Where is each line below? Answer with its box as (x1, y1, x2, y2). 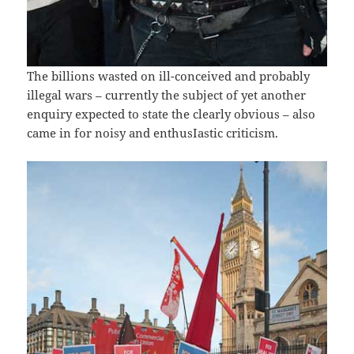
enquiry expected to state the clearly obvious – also (27, 105, 316, 122)
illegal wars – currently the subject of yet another (27, 86, 307, 103)
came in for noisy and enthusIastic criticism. (27, 124, 279, 141)
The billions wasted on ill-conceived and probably (27, 67, 311, 84)
